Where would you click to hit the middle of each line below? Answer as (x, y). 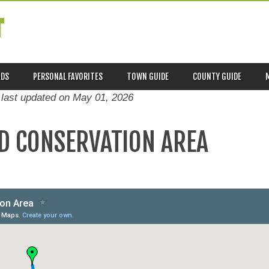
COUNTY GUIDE (217, 76)
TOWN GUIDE (148, 76)
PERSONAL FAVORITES (68, 76)
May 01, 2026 (103, 97)
